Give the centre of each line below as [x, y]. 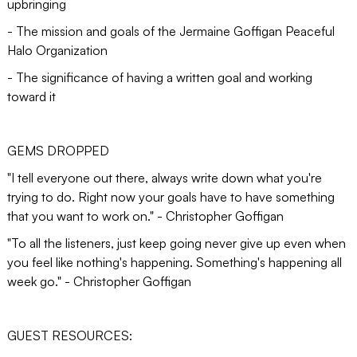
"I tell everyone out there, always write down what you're [164, 177]
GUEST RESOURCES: [69, 335]
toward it [31, 96]
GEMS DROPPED [58, 150]
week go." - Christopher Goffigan [99, 281]
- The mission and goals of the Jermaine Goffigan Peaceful [171, 31]
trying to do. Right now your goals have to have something [171, 196]
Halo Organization [57, 50]
